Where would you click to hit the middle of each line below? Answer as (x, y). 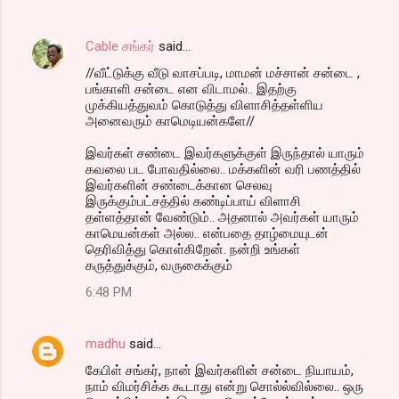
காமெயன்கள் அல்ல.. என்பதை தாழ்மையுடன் (207, 233)
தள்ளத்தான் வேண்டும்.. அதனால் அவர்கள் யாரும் (222, 217)
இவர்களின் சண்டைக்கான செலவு (179, 185)
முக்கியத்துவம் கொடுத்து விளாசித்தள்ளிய (204, 105)
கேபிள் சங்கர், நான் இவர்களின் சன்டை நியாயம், (220, 370)
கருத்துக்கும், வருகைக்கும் (159, 265)
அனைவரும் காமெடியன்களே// (170, 121)
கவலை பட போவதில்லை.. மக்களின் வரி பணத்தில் (223, 169)
